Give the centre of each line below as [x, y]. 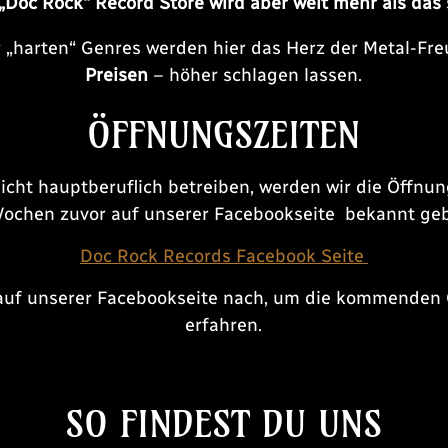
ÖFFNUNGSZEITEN [224, 134]
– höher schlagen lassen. [255, 74]
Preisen [117, 74]
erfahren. [224, 324]
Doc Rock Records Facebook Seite [223, 255]
